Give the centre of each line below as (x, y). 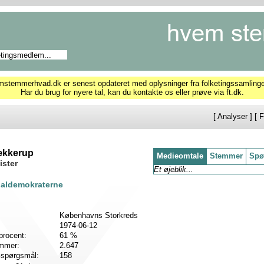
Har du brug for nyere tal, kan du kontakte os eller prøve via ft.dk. (132, 92)
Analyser (232, 116)
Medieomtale (180, 156)
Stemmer (226, 156)
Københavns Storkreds (99, 215)
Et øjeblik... (174, 169)
